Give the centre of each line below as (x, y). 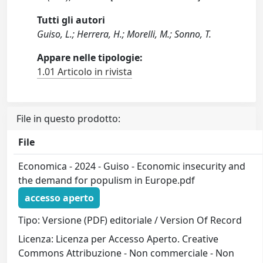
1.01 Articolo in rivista (85, 72)
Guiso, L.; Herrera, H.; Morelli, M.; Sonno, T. (124, 34)
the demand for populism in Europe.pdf (107, 181)
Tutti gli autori (71, 20)
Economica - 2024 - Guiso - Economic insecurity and (132, 166)
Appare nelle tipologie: (90, 58)
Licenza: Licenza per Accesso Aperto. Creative (119, 239)
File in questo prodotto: (68, 119)
